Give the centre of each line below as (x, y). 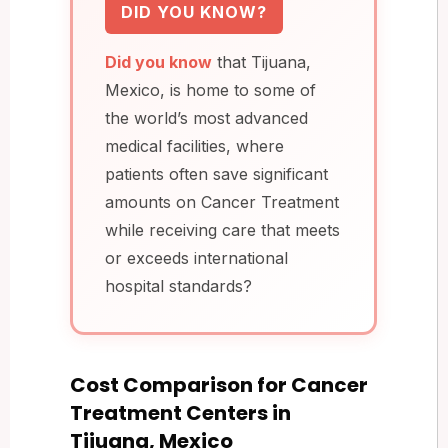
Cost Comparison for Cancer (219, 384)
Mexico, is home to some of (210, 89)
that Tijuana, (261, 61)
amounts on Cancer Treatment (222, 201)
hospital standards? (178, 285)
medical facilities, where (194, 145)
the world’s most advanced (206, 117)
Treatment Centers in (180, 412)
